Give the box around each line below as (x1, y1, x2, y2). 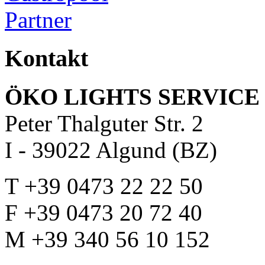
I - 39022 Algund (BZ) (5, 137, 217, 163)
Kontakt (5, 45, 88, 72)
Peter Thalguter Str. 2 (5, 110, 203, 136)
